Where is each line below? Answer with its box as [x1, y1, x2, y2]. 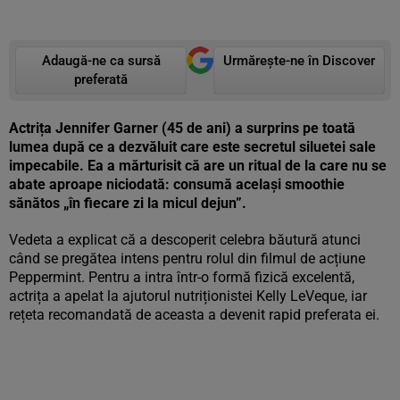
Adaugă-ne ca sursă [41, 53, 161, 69]
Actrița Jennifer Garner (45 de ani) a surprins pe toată [9, 120, 355, 137]
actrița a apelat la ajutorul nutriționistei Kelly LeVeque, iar [9, 287, 367, 304]
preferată [74, 71, 128, 87]
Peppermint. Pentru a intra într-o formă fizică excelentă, [9, 269, 354, 286]
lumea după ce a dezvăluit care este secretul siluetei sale [9, 138, 376, 155]
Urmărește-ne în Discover [223, 53, 375, 69]
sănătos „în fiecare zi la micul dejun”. [9, 195, 246, 212]
